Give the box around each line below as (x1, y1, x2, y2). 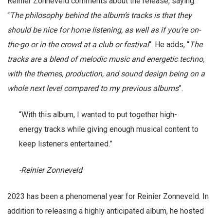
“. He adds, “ (149, 40, 189, 50)
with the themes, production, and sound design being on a (7, 69, 205, 79)
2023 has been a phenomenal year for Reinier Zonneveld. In (7, 192, 209, 201)
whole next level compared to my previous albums (7, 84, 179, 93)
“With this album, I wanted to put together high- (19, 110, 177, 120)
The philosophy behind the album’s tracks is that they (10, 11, 192, 20)
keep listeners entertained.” (19, 139, 112, 149)
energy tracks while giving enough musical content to (19, 125, 199, 134)
